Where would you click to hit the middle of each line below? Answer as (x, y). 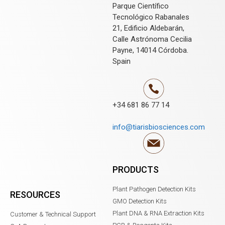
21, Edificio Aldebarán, (148, 28)
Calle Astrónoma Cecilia (152, 39)
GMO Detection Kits (140, 201)
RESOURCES (35, 194)
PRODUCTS (136, 169)
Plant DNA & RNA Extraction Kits (158, 213)
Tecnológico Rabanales (151, 17)
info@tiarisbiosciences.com (159, 127)
